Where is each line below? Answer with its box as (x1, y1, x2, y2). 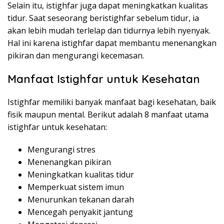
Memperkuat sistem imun (27, 181, 124, 192)
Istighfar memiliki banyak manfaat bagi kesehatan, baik (7, 96, 216, 107)
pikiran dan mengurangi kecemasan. (7, 50, 144, 61)
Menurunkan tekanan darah (27, 194, 134, 205)
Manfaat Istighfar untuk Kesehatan (7, 72, 200, 86)
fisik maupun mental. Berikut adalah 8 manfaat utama (7, 109, 208, 120)
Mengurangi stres (27, 144, 95, 155)
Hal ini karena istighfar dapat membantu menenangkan (7, 37, 216, 48)
